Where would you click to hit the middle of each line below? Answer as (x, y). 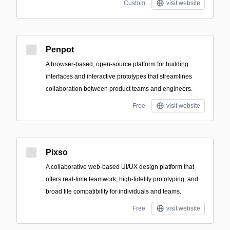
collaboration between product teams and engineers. (119, 89)
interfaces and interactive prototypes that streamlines (119, 76)
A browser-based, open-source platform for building (117, 64)
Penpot (60, 50)
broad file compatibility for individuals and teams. (113, 191)
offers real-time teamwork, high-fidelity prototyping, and (122, 179)
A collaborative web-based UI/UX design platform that (120, 167)
